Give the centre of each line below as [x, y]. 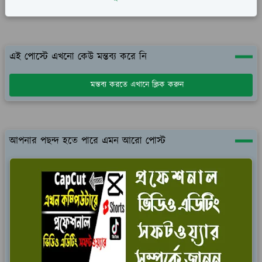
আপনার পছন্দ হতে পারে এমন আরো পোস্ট [87, 141]
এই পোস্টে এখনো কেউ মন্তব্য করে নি [78, 56]
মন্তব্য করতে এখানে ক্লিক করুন [137, 85]
